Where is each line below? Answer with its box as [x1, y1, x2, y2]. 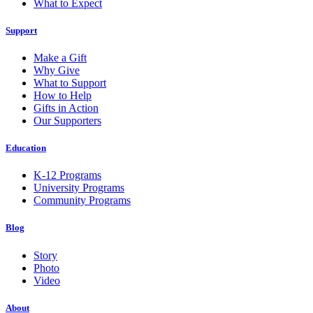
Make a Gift [34, 51, 87, 64]
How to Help [34, 89, 92, 101]
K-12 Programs [34, 169, 101, 182]
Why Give [34, 64, 80, 76]
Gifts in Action [34, 101, 99, 114]
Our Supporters [34, 114, 101, 126]
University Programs [34, 182, 124, 194]
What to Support [34, 76, 106, 89]
